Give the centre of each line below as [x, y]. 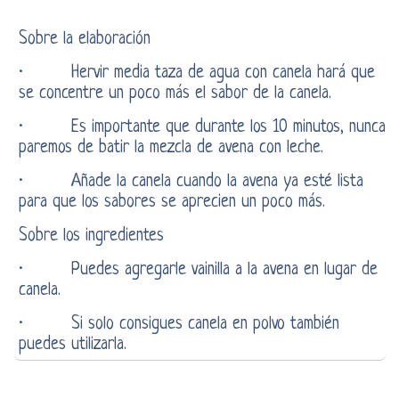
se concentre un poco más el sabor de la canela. [175, 94]
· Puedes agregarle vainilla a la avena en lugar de [198, 270]
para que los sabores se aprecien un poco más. [171, 202]
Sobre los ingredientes [91, 236]
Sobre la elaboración [84, 39]
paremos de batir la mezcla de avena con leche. [171, 148]
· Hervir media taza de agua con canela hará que [196, 73]
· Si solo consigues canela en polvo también [179, 324]
